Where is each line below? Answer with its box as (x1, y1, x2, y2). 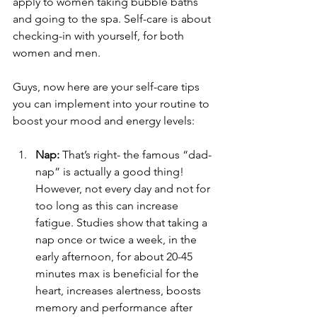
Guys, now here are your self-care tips (13, 80, 202, 94)
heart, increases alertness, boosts (35, 284, 204, 298)
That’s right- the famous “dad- (59, 148, 212, 162)
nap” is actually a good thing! (35, 165, 187, 179)
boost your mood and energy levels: (13, 114, 195, 128)
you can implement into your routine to (13, 97, 212, 111)
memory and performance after (35, 301, 195, 315)
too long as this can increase (35, 199, 181, 213)
